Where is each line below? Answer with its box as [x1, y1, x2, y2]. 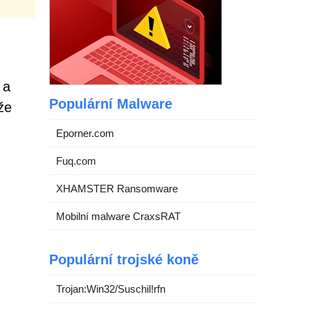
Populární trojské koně [49, 252, 199, 267]
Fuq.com [56, 155, 96, 167]
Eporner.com [56, 127, 114, 139]
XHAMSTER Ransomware [56, 183, 178, 194]
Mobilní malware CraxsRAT [56, 210, 181, 222]
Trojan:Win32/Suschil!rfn [56, 283, 165, 295]
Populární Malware [49, 96, 172, 111]
